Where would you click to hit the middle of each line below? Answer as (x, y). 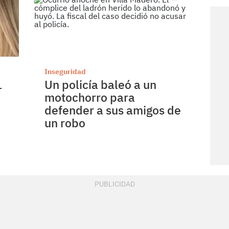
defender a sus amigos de (113, 110)
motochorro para (90, 97)
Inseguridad (65, 71)
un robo (65, 122)
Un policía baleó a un (101, 84)
